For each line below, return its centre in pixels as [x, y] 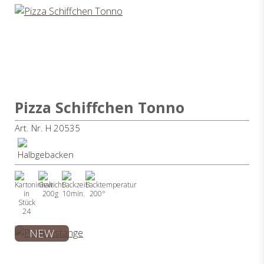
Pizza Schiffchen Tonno [100, 107]
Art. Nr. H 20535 [47, 128]
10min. [74, 193]
